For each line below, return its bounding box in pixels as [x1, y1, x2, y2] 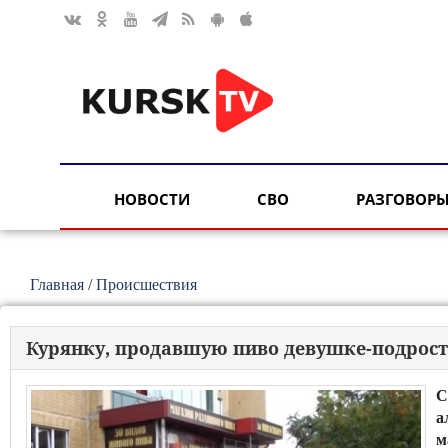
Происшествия [96, 276, 197, 293]
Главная [30, 276, 84, 293]
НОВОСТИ [114, 189, 190, 210]
